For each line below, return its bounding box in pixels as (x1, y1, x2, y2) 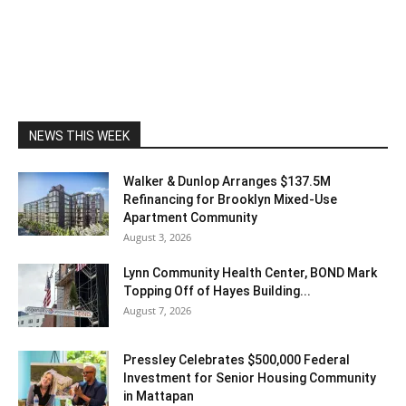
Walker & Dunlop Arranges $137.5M (123, 173, 331, 188)
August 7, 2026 (123, 303, 191, 317)
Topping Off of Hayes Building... (123, 283, 311, 298)
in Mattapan (123, 388, 194, 403)
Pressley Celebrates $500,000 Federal (123, 352, 350, 367)
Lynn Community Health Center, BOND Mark (123, 265, 377, 280)
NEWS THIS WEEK (29, 128, 130, 143)
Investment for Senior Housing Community (123, 370, 376, 385)
